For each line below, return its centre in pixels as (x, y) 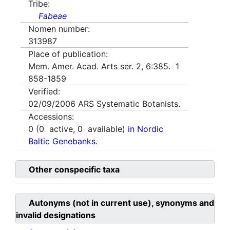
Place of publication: (68, 54)
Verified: (44, 92)
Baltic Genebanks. (63, 141)
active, (61, 129)
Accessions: (51, 117)
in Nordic (146, 129)
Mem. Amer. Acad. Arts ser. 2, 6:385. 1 (104, 66)
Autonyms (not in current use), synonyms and (121, 203)
